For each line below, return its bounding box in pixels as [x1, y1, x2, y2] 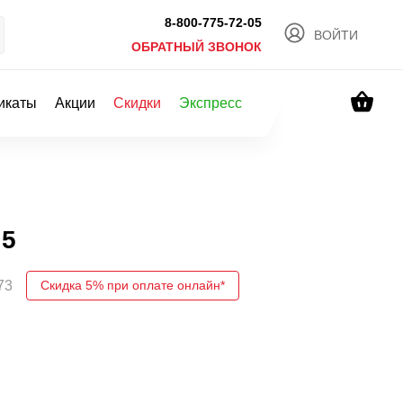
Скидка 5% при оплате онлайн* [40, 278, 225, 292]
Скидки [113, 95, 161, 111]
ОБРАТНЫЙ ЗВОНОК [131, 40, 262, 54]
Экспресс [179, 95, 242, 111]
